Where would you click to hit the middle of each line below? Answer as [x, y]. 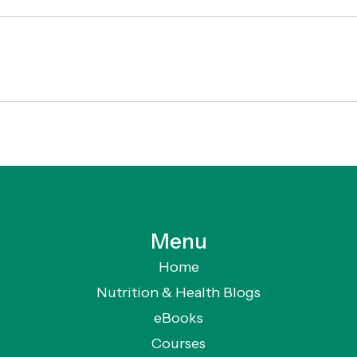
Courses [178, 344]
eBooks [178, 318]
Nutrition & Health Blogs [178, 293]
